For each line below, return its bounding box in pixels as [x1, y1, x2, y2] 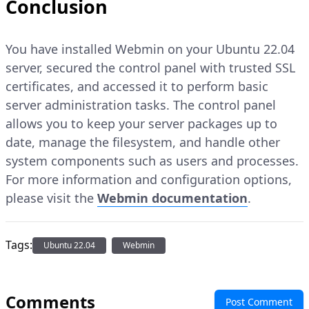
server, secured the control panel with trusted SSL [6, 59, 295, 77]
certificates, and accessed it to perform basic [6, 78, 268, 95]
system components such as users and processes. [6, 152, 299, 170]
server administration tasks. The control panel [6, 97, 276, 114]
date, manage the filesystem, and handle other [6, 134, 280, 151]
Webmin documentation [97, 190, 248, 207]
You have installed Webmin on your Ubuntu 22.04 [6, 41, 295, 58]
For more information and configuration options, [6, 171, 292, 188]
